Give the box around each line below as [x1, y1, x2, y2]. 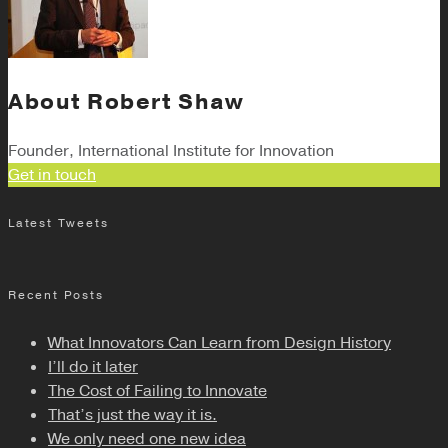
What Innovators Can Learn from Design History [48, 331, 391, 354]
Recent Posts [8, 287, 104, 304]
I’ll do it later [48, 355, 138, 378]
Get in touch [8, 164, 96, 187]
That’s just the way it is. [48, 403, 217, 426]
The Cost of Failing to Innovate [48, 379, 267, 402]
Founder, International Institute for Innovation [8, 140, 334, 163]
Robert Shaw [87, 87, 245, 118]
